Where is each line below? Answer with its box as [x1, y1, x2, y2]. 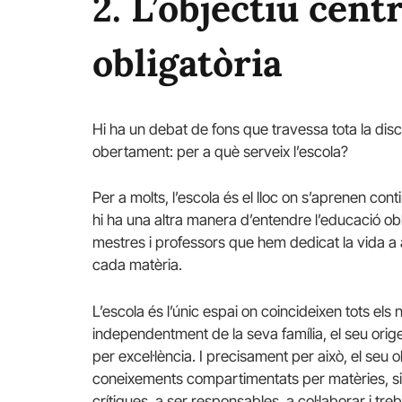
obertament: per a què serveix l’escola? [92, 143, 348, 162]
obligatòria [92, 39, 282, 87]
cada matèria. [92, 256, 182, 275]
